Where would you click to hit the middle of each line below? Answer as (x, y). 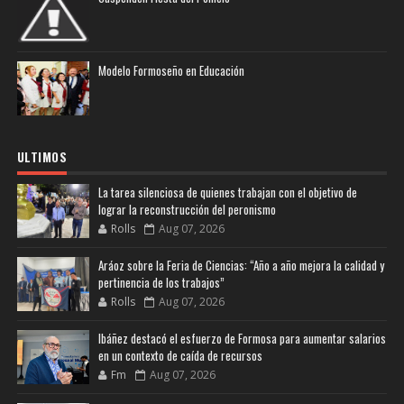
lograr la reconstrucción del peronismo (187, 210)
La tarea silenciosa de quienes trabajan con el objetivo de (227, 193)
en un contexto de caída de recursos (180, 356)
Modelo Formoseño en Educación (171, 71)
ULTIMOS (42, 157)
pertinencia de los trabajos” (161, 283)
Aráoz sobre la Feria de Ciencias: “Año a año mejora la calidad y (241, 266)
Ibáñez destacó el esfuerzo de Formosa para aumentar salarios (242, 339)
